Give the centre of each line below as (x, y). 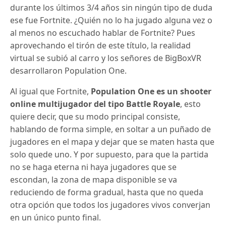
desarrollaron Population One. (69, 71)
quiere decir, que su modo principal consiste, (95, 117)
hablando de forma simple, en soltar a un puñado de (111, 129)
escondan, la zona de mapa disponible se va (94, 180)
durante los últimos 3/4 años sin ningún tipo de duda (111, 8)
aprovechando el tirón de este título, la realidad (101, 45)
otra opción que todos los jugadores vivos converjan (110, 205)
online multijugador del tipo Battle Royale (95, 104)
